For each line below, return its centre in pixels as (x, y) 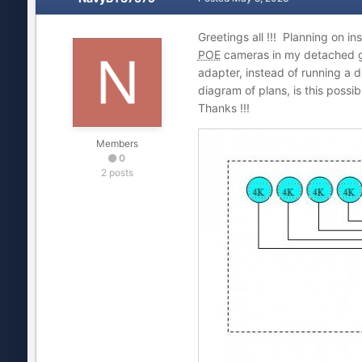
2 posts (117, 173)
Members (117, 143)
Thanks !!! (223, 108)
